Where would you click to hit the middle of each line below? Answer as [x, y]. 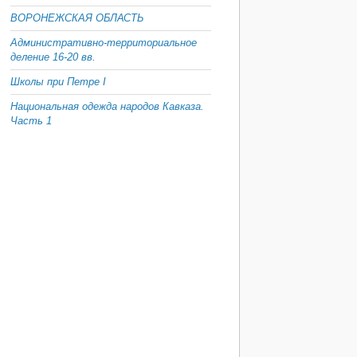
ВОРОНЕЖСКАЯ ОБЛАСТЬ [77, 18]
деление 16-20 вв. [53, 57]
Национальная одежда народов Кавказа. [107, 106]
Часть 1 [31, 121]
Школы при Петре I [58, 82]
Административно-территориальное [104, 43]
